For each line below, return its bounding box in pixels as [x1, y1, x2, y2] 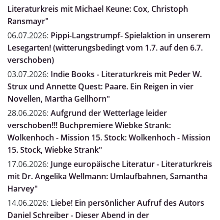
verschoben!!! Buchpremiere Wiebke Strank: [7, 120, 171, 131]
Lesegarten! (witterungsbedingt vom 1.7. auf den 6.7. [7, 42, 203, 54]
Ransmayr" [7, 16, 49, 27]
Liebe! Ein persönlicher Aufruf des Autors [51, 197, 204, 209]
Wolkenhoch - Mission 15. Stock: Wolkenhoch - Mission [7, 132, 211, 143]
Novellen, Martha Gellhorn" [7, 93, 110, 105]
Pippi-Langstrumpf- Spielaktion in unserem [51, 30, 210, 41]
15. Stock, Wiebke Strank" [7, 144, 102, 156]
